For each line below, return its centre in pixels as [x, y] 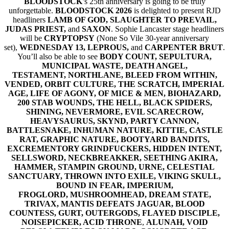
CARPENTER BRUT [184, 47]
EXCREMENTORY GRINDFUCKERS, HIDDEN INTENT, [114, 148]
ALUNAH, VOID [177, 222]
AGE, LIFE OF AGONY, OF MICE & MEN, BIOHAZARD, [114, 93]
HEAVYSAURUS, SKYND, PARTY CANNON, [114, 121]
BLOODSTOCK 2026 [93, 10]
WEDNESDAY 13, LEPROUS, [74, 47]
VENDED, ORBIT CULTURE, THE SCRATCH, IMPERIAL [114, 84]
